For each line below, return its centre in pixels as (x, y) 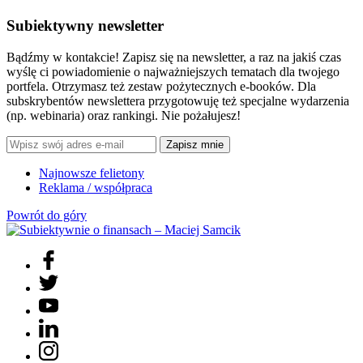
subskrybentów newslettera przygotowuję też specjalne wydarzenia (178, 100)
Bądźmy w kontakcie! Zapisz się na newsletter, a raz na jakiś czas (174, 57)
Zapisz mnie (195, 144)
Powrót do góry (47, 215)
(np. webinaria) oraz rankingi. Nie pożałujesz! (124, 115)
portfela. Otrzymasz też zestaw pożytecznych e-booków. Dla (161, 86)
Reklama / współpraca (96, 187)
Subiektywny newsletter (85, 25)
